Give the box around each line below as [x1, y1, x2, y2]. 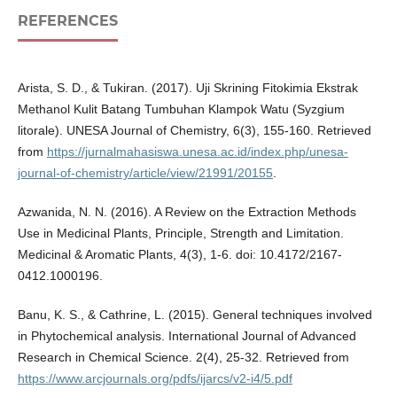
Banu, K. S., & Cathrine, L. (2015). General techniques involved [17, 307, 372, 323]
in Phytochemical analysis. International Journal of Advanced [17, 329, 356, 344]
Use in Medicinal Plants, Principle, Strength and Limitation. [17, 226, 344, 241]
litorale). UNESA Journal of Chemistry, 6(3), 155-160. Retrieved [17, 123, 371, 138]
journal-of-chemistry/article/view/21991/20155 [17, 166, 273, 181]
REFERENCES [17, 12, 118, 30]
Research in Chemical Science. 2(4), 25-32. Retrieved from [17, 350, 349, 365]
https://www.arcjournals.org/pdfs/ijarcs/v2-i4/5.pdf [17, 371, 292, 386]
